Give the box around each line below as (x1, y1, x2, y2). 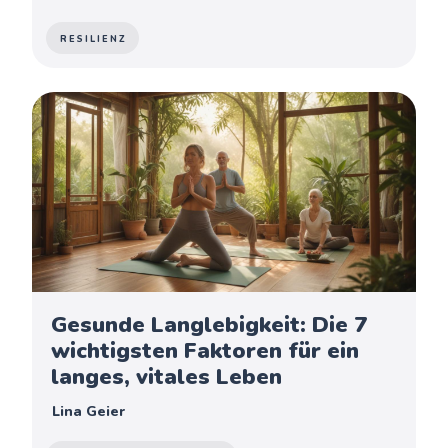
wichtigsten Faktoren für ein (51, 335, 360, 366)
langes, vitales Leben (51, 361, 283, 392)
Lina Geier (52, 401, 126, 421)
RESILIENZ (60, 32, 128, 45)
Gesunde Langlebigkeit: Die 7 (51, 309, 368, 340)
